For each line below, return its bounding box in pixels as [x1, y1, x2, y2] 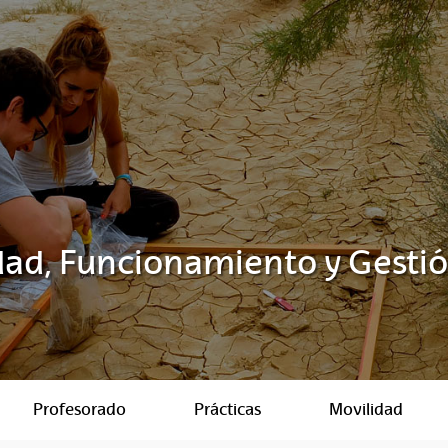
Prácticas [194, 400, 261, 419]
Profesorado [33, 400, 126, 419]
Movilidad [329, 400, 403, 419]
